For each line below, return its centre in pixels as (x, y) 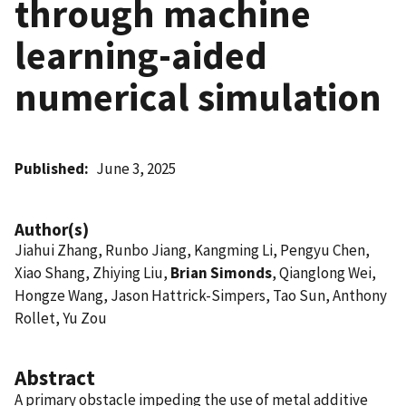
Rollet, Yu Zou (61, 318)
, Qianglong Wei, (324, 272)
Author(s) (52, 229)
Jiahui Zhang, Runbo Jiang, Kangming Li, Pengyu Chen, (192, 250)
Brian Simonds (221, 272)
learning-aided (141, 55)
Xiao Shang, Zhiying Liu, (92, 272)
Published (49, 168)
